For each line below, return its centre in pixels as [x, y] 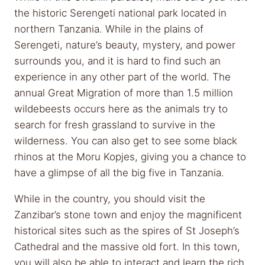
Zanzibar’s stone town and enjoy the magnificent [128, 215]
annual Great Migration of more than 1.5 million [124, 93]
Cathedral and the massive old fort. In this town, [127, 247]
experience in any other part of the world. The [122, 77]
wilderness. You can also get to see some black [126, 141]
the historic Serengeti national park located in [120, 13]
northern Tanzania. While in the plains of [109, 29]
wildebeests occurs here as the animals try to [121, 109]
